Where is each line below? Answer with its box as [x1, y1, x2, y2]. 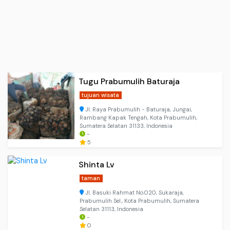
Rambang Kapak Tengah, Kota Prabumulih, [80, 114, 197, 122]
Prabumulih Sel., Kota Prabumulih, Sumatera [80, 197, 199, 205]
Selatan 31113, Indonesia [80, 205, 143, 213]
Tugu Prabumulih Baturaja [79, 76, 180, 87]
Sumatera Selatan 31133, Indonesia [80, 122, 172, 130]
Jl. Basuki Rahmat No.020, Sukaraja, [84, 189, 184, 197]
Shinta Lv [79, 159, 114, 170]
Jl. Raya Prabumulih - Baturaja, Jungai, [84, 106, 192, 113]
